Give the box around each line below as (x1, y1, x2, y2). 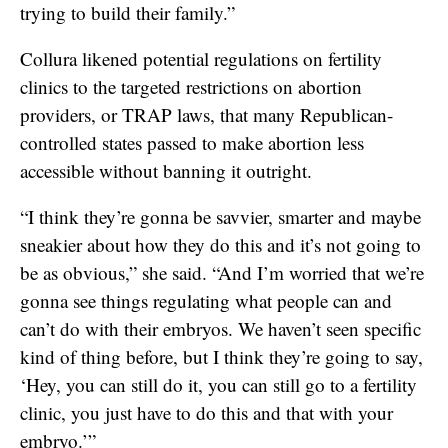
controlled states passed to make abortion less (20, 129, 364, 155)
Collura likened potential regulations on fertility (20, 45, 382, 71)
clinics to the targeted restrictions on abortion (20, 73, 362, 99)
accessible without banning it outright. (20, 157, 318, 183)
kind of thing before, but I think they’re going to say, (20, 343, 423, 369)
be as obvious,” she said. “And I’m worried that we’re (20, 259, 424, 285)
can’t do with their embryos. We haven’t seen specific (20, 315, 421, 341)
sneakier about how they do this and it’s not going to (20, 231, 421, 257)
